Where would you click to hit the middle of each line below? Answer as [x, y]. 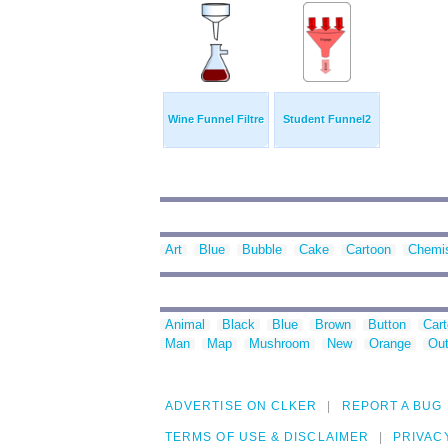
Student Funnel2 [327, 119]
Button [387, 325]
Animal [185, 325]
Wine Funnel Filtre [216, 119]
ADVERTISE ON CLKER [241, 406]
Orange [390, 344]
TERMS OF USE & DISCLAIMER [267, 437]
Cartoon [368, 250]
